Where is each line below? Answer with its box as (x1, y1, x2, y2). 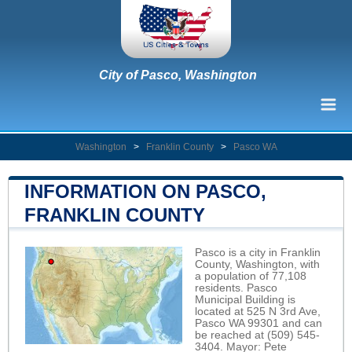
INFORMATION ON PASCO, (24, 180, 266, 202)
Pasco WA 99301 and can (195, 317, 322, 329)
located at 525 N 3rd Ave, (195, 305, 321, 317)
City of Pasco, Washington (99, 68, 257, 82)
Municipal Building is (195, 293, 295, 306)
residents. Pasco (195, 281, 277, 294)
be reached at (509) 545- (195, 328, 320, 341)
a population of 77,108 (195, 269, 306, 282)
